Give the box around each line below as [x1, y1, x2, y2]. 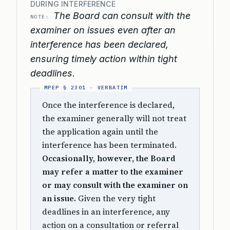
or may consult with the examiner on [42, 180, 188, 190]
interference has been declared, [30, 39, 168, 50]
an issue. [42, 193, 76, 204]
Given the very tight [76, 193, 156, 204]
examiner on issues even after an [30, 25, 176, 35]
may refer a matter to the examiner [42, 166, 183, 177]
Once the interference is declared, [42, 100, 175, 110]
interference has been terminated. [42, 140, 177, 150]
